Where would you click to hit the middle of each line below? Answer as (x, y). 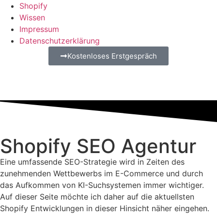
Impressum (39, 29)
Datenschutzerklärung (60, 41)
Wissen (32, 17)
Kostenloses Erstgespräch (112, 56)
